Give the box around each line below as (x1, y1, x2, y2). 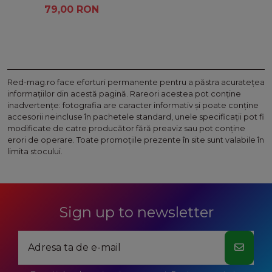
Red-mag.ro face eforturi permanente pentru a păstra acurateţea (7, 77, 265, 87)
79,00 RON (44, 4, 99, 16)
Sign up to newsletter (58, 203, 214, 222)
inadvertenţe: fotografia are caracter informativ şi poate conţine (7, 100, 259, 110)
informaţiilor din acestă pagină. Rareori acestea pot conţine (7, 89, 241, 98)
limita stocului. (7, 146, 63, 156)
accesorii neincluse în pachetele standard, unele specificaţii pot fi (7, 112, 264, 121)
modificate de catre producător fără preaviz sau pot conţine (7, 123, 245, 133)
